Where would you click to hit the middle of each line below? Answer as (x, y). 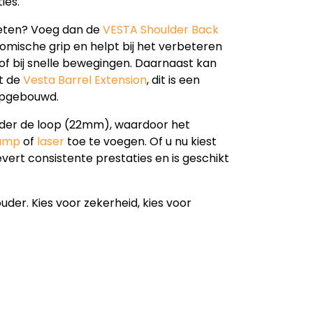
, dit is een (173, 80)
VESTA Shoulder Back (161, 29)
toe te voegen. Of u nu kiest (140, 141)
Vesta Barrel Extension (85, 80)
